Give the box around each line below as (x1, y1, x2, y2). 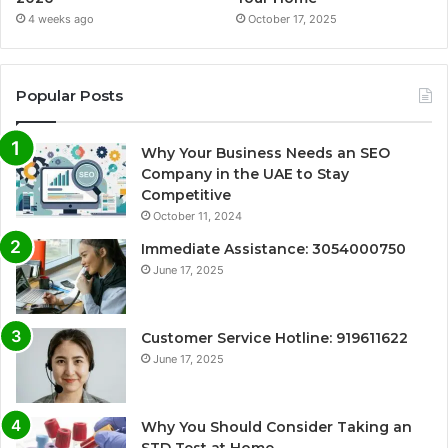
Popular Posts (16, 86, 123, 106)
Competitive (141, 186, 231, 205)
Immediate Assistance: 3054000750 (141, 240, 406, 259)
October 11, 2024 (153, 209, 242, 224)
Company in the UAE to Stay (141, 165, 349, 184)
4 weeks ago (28, 12, 94, 27)
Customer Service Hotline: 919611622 (141, 329, 408, 348)
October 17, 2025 (248, 12, 338, 27)
